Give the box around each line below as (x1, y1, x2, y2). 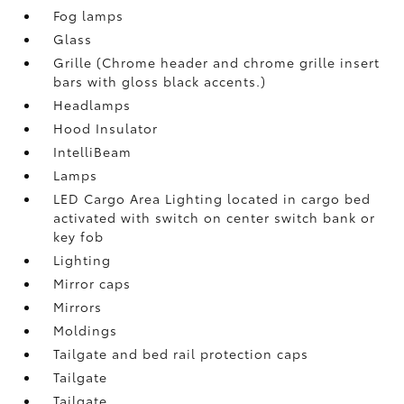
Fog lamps (53, 5, 124, 24)
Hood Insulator (53, 118, 159, 137)
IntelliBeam (53, 142, 133, 161)
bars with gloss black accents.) (53, 71, 267, 90)
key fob (53, 226, 105, 245)
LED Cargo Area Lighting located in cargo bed (53, 188, 372, 207)
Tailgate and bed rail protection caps (53, 344, 309, 363)
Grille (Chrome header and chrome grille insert (53, 52, 381, 71)
